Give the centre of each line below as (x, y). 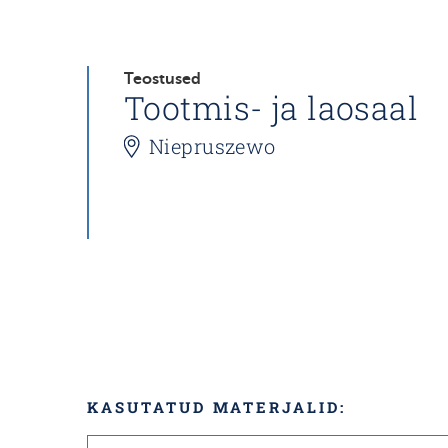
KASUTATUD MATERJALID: (216, 407)
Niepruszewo (212, 146)
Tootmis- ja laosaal (271, 107)
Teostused (162, 79)
